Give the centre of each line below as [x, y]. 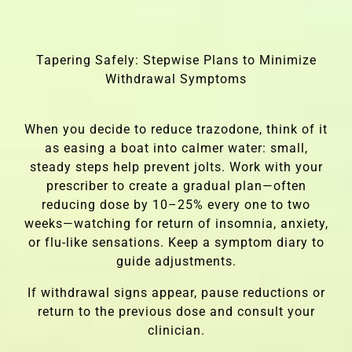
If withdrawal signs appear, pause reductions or [176, 292]
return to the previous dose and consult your [176, 311]
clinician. [176, 330]
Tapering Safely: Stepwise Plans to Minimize [176, 60]
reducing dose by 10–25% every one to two [176, 204]
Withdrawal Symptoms [176, 79]
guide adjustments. [176, 261]
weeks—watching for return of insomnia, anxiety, [176, 223]
